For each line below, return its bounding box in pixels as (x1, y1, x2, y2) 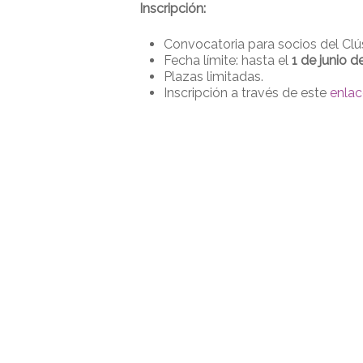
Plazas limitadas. (164, 68, 263, 84)
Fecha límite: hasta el (164, 52, 288, 68)
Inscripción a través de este (164, 84, 330, 100)
